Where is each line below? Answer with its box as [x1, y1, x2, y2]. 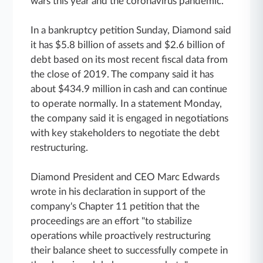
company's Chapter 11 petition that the [31, 201, 200, 211]
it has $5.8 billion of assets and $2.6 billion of [31, 39, 225, 50]
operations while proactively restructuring [31, 230, 211, 241]
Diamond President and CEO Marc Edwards [31, 171, 220, 182]
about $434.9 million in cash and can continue [31, 83, 228, 94]
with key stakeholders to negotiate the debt [31, 127, 220, 138]
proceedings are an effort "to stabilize [31, 215, 193, 226]
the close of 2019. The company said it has [31, 69, 214, 79]
